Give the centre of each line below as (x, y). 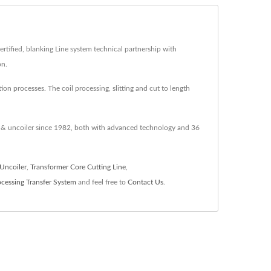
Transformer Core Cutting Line (78, 167)
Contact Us (145, 182)
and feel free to (102, 182)
